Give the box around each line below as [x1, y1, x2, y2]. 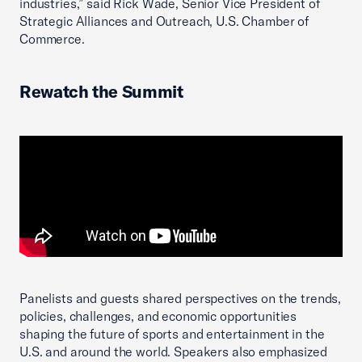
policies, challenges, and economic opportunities [19, 308, 297, 324]
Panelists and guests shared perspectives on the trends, [19, 290, 342, 306]
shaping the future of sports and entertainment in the [19, 326, 325, 342]
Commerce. [19, 31, 85, 47]
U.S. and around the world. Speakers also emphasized [19, 343, 327, 360]
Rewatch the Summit [19, 81, 183, 102]
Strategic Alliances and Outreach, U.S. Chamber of [19, 13, 309, 29]
